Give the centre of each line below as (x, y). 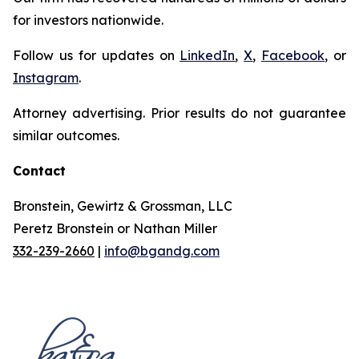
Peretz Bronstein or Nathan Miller (115, 228)
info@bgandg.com (162, 251)
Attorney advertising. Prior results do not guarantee (179, 113)
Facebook (293, 55)
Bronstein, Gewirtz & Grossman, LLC (123, 206)
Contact (39, 171)
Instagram (46, 78)
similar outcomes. (66, 135)
